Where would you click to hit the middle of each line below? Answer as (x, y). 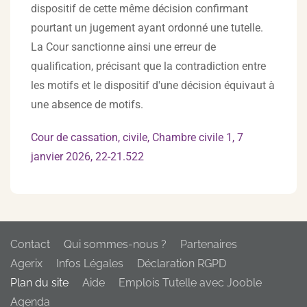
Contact (30, 244)
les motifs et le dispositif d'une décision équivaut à (153, 85)
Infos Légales (90, 263)
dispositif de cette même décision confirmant (139, 9)
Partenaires (209, 244)
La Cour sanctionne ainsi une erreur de (123, 47)
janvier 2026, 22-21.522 (87, 157)
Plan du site (39, 283)
